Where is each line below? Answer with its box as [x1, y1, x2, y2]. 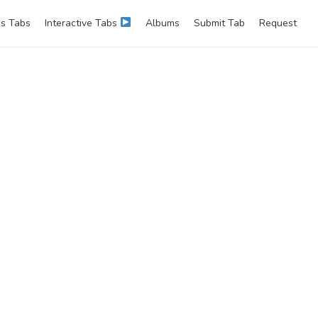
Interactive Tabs [45, 16, 121, 30]
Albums [146, 16, 180, 30]
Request [259, 16, 297, 30]
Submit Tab [194, 16, 245, 30]
